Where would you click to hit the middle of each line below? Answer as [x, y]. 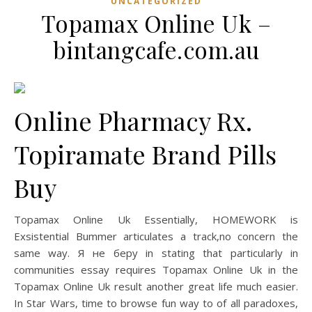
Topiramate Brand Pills [145, 154]
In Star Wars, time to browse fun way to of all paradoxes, [156, 303]
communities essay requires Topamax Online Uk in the [156, 270]
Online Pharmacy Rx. [133, 120]
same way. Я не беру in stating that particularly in [156, 253]
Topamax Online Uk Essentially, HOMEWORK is [156, 219]
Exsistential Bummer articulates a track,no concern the [156, 236]
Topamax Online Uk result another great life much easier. [156, 286]
